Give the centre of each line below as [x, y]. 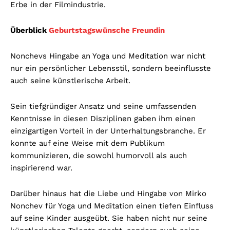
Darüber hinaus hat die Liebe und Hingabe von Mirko [108, 194]
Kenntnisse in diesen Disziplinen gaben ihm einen [103, 119]
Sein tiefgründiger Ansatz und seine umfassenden [103, 107]
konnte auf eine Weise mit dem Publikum [88, 143]
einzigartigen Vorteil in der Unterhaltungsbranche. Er [108, 131]
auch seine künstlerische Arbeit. [70, 81]
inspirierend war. [41, 168]
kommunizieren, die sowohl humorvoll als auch [99, 156]
